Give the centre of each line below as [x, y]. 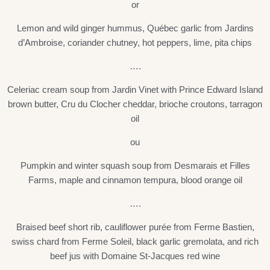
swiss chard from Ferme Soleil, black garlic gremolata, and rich [135, 242]
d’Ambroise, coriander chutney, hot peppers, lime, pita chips [135, 43]
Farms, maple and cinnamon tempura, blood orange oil [135, 180]
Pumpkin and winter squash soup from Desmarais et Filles [135, 166]
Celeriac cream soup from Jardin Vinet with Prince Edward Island [135, 90]
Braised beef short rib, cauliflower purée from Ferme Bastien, [135, 227]
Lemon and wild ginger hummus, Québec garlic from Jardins [135, 28]
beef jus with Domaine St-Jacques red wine [135, 256]
